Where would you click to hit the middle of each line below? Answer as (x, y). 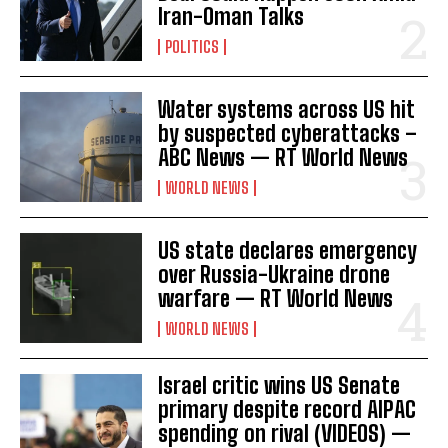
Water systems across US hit (287, 110)
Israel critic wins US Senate (279, 386)
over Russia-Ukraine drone (274, 275)
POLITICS (192, 46)
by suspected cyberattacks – (288, 134)
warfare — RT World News (276, 299)
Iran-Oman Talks (231, 16)
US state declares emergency (288, 251)
